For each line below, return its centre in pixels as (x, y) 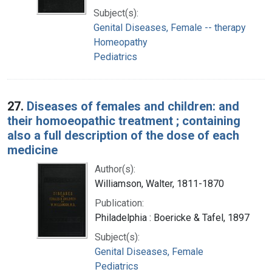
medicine (32, 150)
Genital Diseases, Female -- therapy (170, 27)
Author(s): (115, 169)
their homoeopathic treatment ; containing (124, 121)
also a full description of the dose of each (123, 135)
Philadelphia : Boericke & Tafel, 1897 (172, 217)
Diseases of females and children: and (133, 106)
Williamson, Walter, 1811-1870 (159, 183)
